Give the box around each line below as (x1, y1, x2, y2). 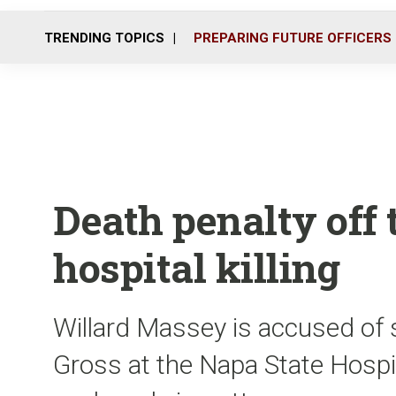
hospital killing (53, 241, 339, 293)
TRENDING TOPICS (44, 29, 164, 46)
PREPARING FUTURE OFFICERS (194, 29, 392, 46)
